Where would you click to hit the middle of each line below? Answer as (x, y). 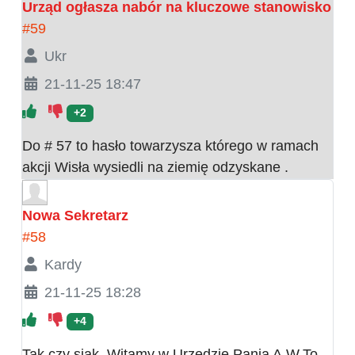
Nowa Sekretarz (75, 216)
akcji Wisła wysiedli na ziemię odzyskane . (155, 168)
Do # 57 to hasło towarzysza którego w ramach (170, 146)
